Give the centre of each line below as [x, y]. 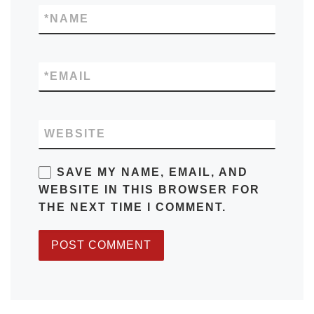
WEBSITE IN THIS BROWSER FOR [149, 190]
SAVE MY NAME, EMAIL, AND [152, 172]
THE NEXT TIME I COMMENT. [132, 207]
